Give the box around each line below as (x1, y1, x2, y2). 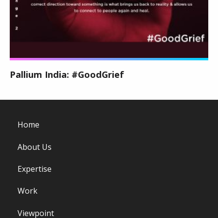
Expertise (18, 163, 52, 174)
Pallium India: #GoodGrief (10, 68, 124, 80)
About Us (18, 141, 52, 152)
